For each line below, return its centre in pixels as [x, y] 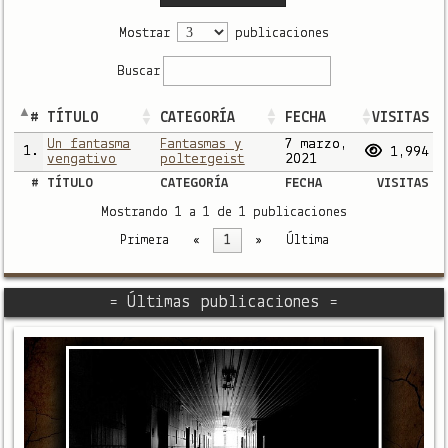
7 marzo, [316, 144]
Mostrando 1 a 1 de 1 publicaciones [223, 213]
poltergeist [202, 159]
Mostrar [147, 33]
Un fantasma [89, 144]
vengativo [82, 159]
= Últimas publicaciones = [224, 303]
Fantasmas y [201, 144]
